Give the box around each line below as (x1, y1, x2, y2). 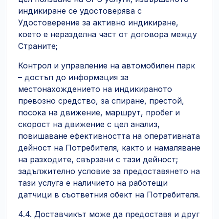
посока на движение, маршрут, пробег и (18, 108, 180, 117)
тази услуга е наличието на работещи (18, 178, 168, 188)
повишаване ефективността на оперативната (18, 131, 200, 141)
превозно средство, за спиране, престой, (18, 96, 184, 106)
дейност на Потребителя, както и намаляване (18, 143, 200, 153)
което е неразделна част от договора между (18, 29, 197, 39)
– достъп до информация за (18, 72, 129, 82)
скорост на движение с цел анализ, (18, 119, 160, 129)
